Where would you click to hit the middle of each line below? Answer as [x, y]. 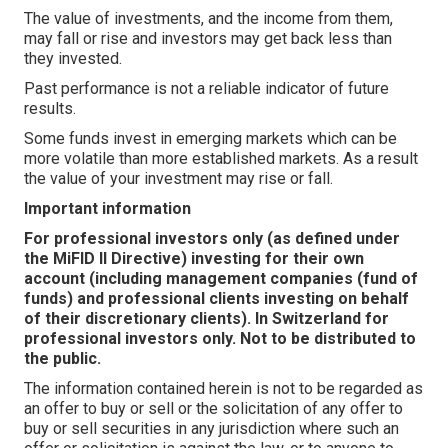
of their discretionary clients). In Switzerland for [206, 318]
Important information [107, 208]
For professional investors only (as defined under [212, 238]
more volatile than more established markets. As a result [221, 158]
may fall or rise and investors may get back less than [208, 38]
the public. [62, 358]
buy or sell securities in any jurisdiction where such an [211, 428]
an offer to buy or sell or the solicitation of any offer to [213, 408]
